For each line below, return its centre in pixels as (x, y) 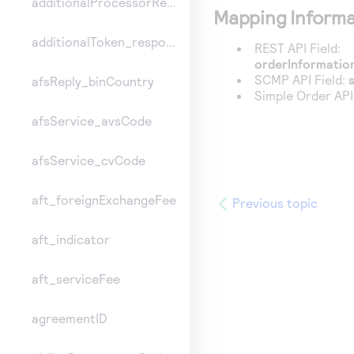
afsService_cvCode (88, 160)
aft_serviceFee (76, 279)
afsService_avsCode (92, 121)
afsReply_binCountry (93, 81)
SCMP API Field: (302, 79)
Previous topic (275, 203)
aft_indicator (71, 239)
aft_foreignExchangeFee (104, 200)
